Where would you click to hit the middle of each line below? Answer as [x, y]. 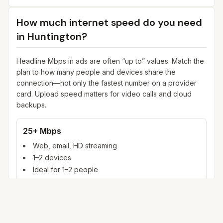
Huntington [55, 36]
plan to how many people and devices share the [96, 72]
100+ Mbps [44, 200]
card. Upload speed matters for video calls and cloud [104, 94]
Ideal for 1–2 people [65, 169]
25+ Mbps [42, 131]
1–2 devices [52, 158]
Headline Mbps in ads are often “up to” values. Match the [110, 61]
